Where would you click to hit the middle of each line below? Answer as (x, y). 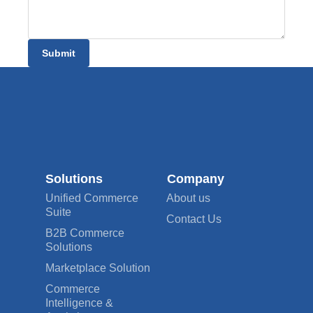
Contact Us (194, 219)
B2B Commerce (85, 233)
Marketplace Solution (98, 268)
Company (196, 179)
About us (189, 198)
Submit (59, 53)
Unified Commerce (92, 198)
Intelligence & (79, 303)
